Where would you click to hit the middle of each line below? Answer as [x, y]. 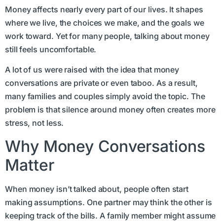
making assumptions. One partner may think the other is [109, 202]
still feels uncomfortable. [51, 49]
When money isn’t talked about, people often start [97, 189]
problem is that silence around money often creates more [110, 110]
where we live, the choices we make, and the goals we [105, 22]
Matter [30, 165]
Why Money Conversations [105, 146]
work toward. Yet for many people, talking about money [107, 36]
